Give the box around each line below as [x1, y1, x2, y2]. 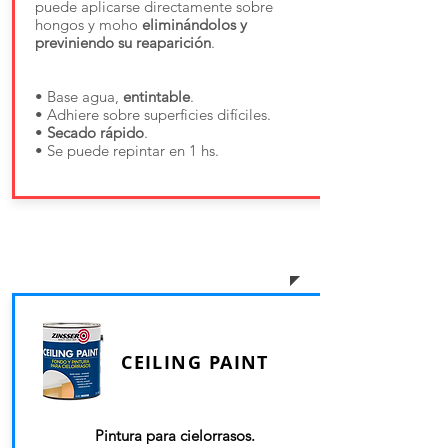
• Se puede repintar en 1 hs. [35, 141, 219, 160]
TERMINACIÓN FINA [30, 246, 274, 276]
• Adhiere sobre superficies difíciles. [35, 105, 271, 124]
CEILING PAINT [121, 350, 269, 375]
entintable [123, 87, 190, 106]
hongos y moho [35, 15, 142, 34]
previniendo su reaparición [35, 33, 211, 52]
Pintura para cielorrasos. [95, 426, 255, 445]
